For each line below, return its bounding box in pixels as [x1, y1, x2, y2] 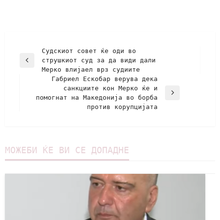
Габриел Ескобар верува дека [52, 75, 158, 83]
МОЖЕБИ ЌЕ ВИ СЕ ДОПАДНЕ [5, 145, 129, 156]
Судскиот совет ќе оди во [42, 47, 136, 55]
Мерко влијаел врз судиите [42, 66, 140, 74]
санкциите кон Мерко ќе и [63, 84, 158, 92]
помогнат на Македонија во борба [36, 94, 158, 102]
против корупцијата [87, 103, 158, 111]
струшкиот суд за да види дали [42, 56, 156, 64]
